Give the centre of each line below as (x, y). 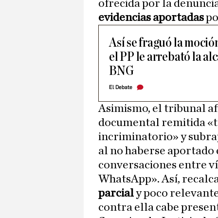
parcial (116, 193)
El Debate (121, 88)
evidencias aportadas (151, 18)
